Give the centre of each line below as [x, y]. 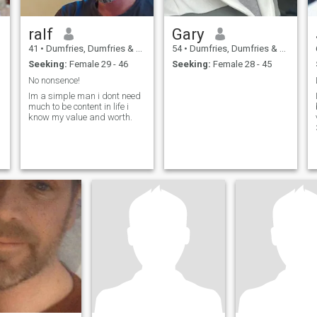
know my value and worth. [80, 117]
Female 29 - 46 [97, 64]
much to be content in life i [78, 107]
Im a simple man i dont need [84, 96]
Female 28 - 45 [241, 64]
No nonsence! [54, 80]
